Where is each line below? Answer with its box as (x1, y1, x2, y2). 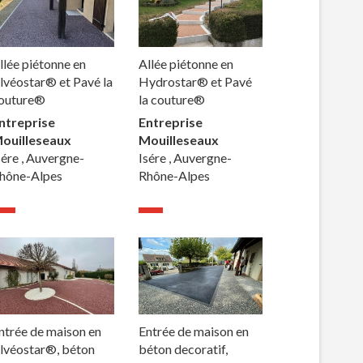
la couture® (139, 92, 206, 108)
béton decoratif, (139, 341, 228, 357)
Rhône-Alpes (139, 168, 211, 184)
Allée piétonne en (139, 56, 234, 72)
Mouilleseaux (139, 132, 220, 148)
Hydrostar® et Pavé (139, 74, 253, 90)
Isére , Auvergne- (139, 150, 233, 166)
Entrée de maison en (139, 323, 250, 340)
